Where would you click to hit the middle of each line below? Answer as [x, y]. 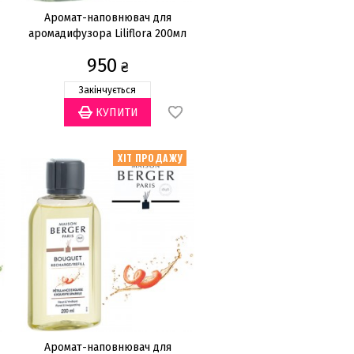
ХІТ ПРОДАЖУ [151, 158]
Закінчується [107, 90]
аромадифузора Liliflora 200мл [107, 34]
